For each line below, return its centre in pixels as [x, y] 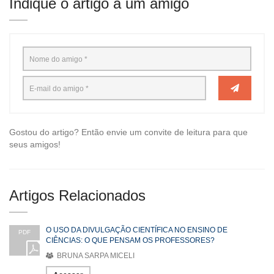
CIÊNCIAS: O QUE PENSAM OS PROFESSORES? [130, 241]
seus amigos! [35, 145]
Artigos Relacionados [77, 196]
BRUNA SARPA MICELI [95, 256]
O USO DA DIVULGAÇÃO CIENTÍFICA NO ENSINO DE [137, 230]
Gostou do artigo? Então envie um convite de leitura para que [128, 132]
